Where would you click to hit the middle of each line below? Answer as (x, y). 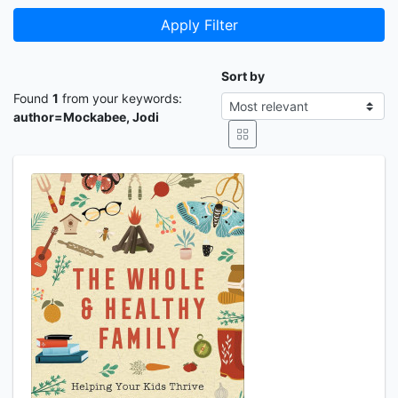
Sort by (243, 76)
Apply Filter (199, 25)
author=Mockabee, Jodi (86, 117)
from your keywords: (120, 98)
